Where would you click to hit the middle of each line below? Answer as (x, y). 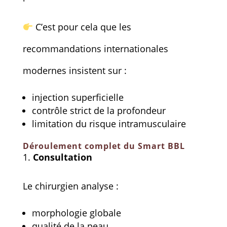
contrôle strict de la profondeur (99, 110)
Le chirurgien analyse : (70, 186)
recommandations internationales (95, 48)
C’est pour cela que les (82, 27)
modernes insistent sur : (74, 70)
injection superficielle (78, 97)
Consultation (62, 157)
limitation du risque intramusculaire (109, 123)
